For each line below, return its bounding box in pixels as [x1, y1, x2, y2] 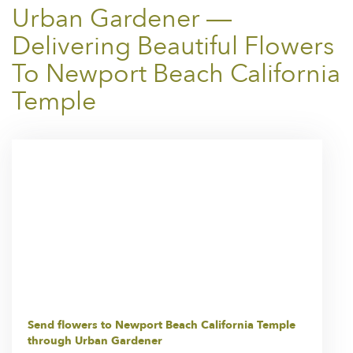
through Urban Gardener [28, 333, 162, 349]
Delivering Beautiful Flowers [12, 29, 334, 65]
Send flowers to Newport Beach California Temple [28, 318, 295, 333]
